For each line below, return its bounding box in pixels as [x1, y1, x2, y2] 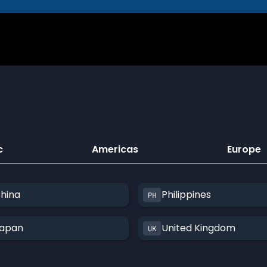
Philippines [161, 187, 211, 201]
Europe [226, 142, 261, 156]
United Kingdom [161, 221, 235, 235]
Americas [91, 142, 138, 156]
